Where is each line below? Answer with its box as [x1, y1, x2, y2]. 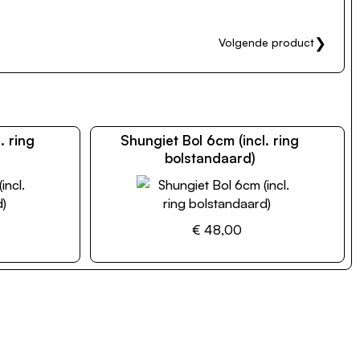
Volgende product [219, 35, 314, 49]
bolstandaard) [164, 149, 256, 166]
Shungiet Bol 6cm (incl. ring [121, 131, 300, 149]
